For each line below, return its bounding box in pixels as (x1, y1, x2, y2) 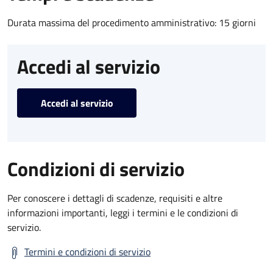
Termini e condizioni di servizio (24, 244, 151, 259)
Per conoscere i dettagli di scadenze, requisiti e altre (7, 190, 222, 205)
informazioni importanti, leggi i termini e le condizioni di (7, 205, 238, 220)
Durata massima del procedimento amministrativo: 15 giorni (7, 15, 256, 30)
